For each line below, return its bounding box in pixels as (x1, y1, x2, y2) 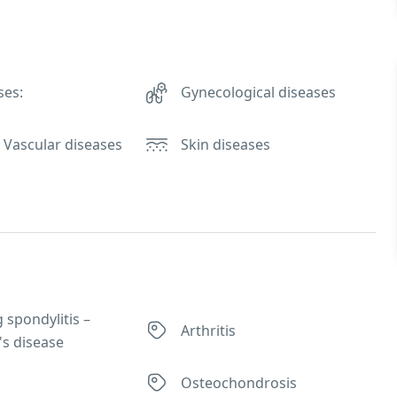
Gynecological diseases (181, 82, 337, 102)
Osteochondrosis (181, 373, 298, 393)
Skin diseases (181, 135, 271, 154)
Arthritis (181, 321, 237, 340)
